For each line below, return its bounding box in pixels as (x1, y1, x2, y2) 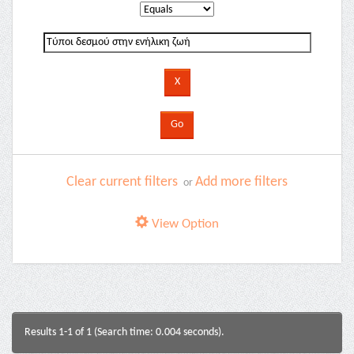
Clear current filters (66, 175, 178, 190)
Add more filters (195, 175, 288, 190)
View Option (149, 217, 219, 231)
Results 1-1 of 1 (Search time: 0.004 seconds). (24, 326, 224, 338)
